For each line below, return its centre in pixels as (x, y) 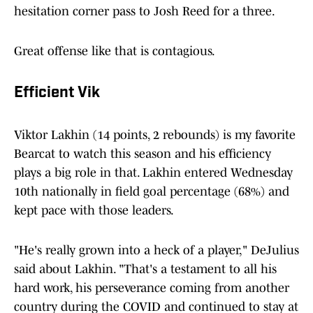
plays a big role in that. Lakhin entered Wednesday (153, 173)
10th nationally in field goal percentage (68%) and (152, 192)
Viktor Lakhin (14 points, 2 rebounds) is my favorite (155, 135)
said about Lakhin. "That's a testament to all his (145, 269)
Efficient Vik (57, 94)
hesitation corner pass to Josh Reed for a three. (145, 12)
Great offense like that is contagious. (115, 51)
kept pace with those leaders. (94, 211)
